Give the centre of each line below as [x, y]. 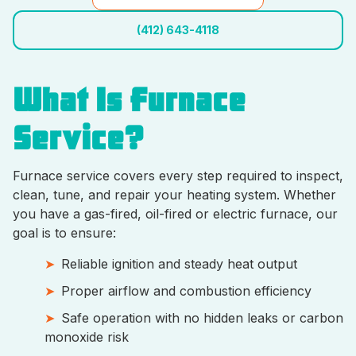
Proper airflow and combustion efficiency [190, 291]
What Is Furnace [129, 101]
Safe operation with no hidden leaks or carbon [202, 318]
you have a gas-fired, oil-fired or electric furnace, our [175, 214]
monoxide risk [91, 337]
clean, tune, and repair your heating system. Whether [174, 195]
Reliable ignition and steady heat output [183, 264]
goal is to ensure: [64, 233]
